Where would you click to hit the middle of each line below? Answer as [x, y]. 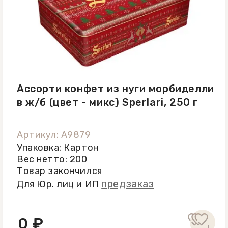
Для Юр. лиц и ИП [59, 184]
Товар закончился [60, 171]
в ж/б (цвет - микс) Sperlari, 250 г [107, 102]
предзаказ [128, 184]
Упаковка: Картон [58, 148]
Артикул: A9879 [54, 135]
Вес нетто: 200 [52, 159]
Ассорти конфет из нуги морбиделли [116, 89]
